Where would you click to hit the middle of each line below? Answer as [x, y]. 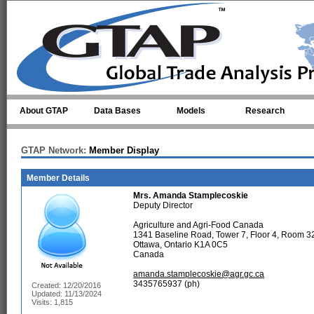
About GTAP [44, 111]
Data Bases [117, 111]
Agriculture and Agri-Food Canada [198, 225]
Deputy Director [163, 205]
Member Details [58, 178]
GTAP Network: [54, 150]
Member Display [123, 150]
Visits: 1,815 [52, 302]
